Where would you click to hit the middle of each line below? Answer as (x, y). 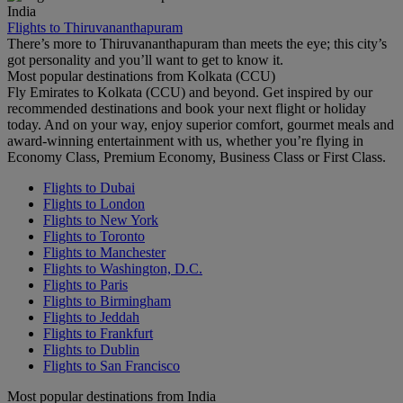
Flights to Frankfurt (98, 334)
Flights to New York (101, 220)
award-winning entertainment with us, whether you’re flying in (185, 141)
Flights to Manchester (104, 253)
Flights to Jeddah (91, 318)
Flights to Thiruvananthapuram (95, 28)
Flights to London (94, 204)
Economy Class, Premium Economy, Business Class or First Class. (197, 157)
